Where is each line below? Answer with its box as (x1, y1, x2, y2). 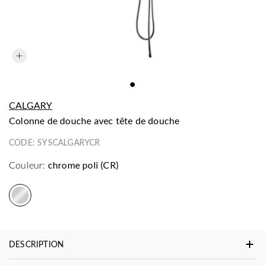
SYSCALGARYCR (37, 137, 101, 148)
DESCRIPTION (9, 238, 64, 250)
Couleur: (9, 159, 46, 171)
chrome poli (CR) (47, 159, 119, 171)
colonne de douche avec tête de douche (15, 114, 180, 127)
